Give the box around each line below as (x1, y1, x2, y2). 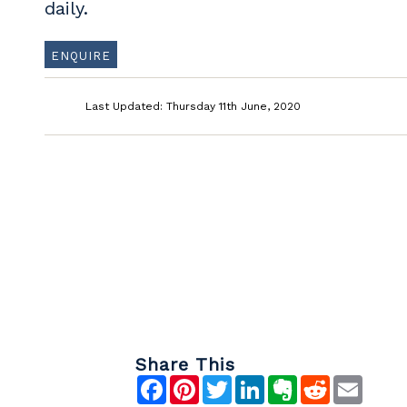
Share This (135, 353, 236, 375)
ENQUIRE (50, 49, 111, 63)
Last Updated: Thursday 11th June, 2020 (84, 100, 301, 113)
